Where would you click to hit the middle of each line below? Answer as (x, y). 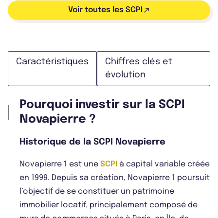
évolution (125, 75)
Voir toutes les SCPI (105, 10)
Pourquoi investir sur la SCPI (102, 105)
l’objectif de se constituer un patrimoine (97, 192)
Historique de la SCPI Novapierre (92, 142)
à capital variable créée (163, 164)
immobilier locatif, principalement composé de (109, 205)
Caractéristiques (52, 62)
